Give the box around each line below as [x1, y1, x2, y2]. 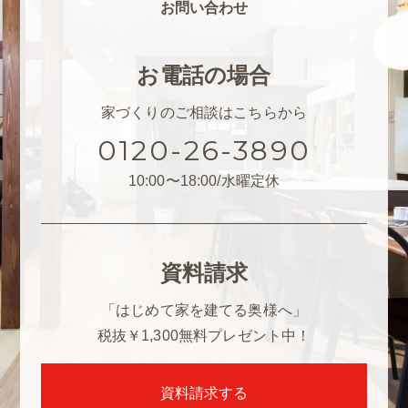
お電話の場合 [137, 62, 271, 87]
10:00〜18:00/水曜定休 [127, 172, 280, 189]
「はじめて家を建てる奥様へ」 [100, 301, 308, 318]
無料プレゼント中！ [178, 327, 311, 343]
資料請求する [159, 384, 249, 401]
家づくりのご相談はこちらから [100, 104, 308, 120]
